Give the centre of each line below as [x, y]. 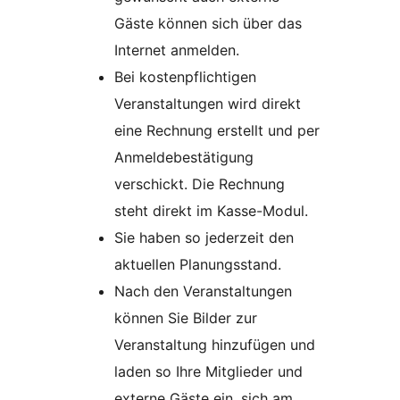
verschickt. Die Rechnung [200, 184]
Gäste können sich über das [208, 24]
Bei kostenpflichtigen [185, 77]
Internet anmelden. [177, 50]
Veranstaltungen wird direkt [208, 104]
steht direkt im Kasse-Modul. [211, 211]
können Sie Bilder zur [186, 318]
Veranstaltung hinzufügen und [215, 345]
